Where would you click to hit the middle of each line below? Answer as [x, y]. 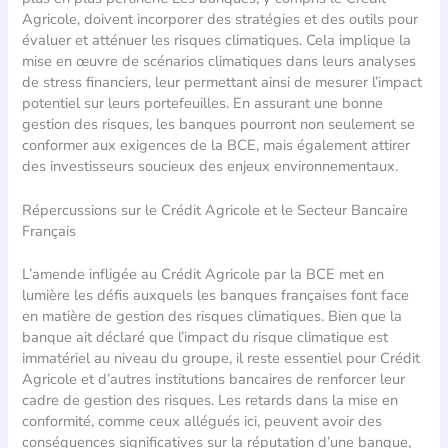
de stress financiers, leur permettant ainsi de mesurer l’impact [222, 82]
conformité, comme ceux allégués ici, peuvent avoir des [202, 421]
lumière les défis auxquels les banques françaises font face [216, 295]
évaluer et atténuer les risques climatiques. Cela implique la [217, 40]
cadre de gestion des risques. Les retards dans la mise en [210, 400]
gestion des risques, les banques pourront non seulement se [219, 124]
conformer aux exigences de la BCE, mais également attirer [216, 145]
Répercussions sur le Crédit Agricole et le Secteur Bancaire [215, 210]
